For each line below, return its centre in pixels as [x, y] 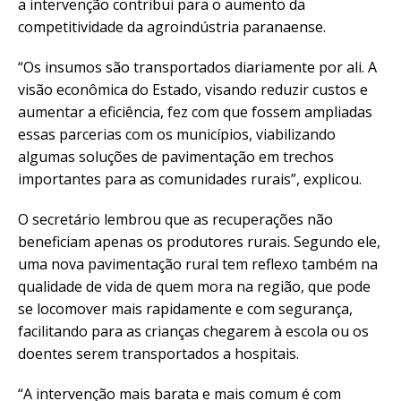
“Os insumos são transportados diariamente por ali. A [197, 67]
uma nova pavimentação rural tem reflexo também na [198, 264]
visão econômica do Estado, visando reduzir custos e [193, 90]
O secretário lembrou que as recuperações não [175, 219]
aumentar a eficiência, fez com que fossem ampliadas [195, 112]
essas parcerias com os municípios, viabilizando [177, 134]
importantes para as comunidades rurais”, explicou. [190, 179]
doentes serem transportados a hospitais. [158, 354]
